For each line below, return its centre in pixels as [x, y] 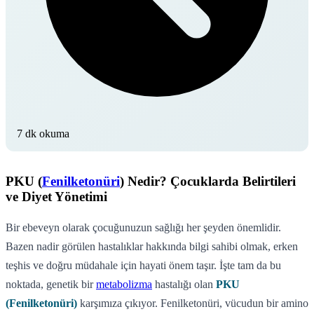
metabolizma [124, 284]
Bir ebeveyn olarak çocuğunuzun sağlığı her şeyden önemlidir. [143, 227]
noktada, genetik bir [51, 284]
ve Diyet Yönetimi [56, 196]
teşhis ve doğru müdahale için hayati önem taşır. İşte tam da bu [143, 265]
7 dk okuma [43, 133]
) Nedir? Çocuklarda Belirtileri [208, 181]
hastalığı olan [184, 284]
